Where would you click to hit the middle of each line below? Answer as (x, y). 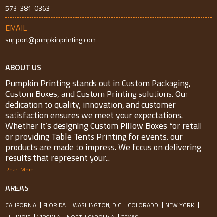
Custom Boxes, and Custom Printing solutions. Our (97, 94)
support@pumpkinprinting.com (51, 39)
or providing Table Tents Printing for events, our (94, 136)
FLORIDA (55, 205)
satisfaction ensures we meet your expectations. (94, 115)
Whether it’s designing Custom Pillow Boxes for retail (104, 126)
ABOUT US (23, 67)
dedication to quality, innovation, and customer (91, 104)
